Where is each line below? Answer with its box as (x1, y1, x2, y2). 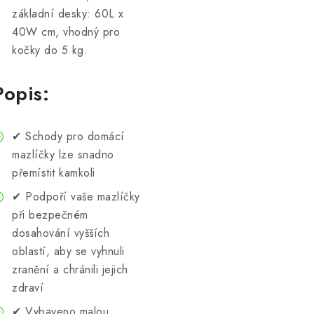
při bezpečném (12, 207, 88, 223)
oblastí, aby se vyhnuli (12, 243, 125, 259)
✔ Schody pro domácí (12, 128, 125, 144)
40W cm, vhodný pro (12, 24, 120, 40)
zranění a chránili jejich (12, 261, 128, 278)
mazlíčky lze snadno (12, 146, 114, 163)
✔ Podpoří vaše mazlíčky (12, 189, 140, 205)
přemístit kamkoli (12, 165, 95, 181)
